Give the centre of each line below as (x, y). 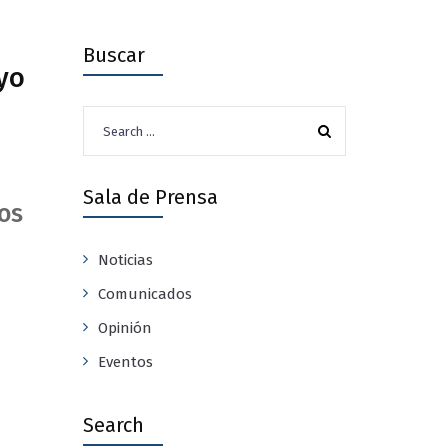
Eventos (125, 362)
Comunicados (144, 294)
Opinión (124, 328)
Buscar (113, 55)
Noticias (125, 260)
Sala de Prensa (150, 197)
